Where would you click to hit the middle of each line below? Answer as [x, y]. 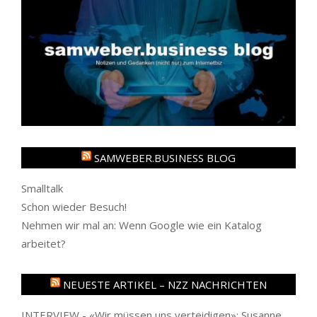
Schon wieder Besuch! [74, 206]
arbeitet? [44, 243]
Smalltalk [42, 188]
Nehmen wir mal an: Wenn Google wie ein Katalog [142, 225]
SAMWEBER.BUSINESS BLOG [165, 157]
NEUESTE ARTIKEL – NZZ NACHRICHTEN [165, 284]
